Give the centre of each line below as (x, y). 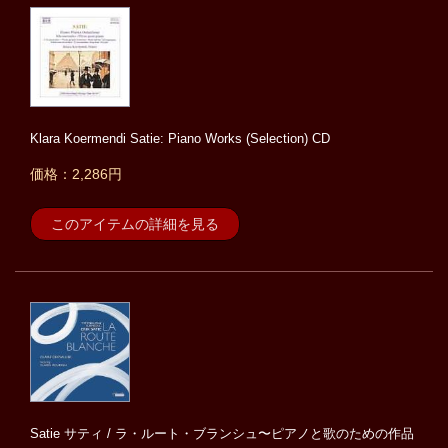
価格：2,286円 (76, 174)
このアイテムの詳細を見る (135, 224)
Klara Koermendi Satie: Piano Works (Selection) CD (180, 139)
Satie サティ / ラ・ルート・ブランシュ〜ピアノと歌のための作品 (222, 434)
